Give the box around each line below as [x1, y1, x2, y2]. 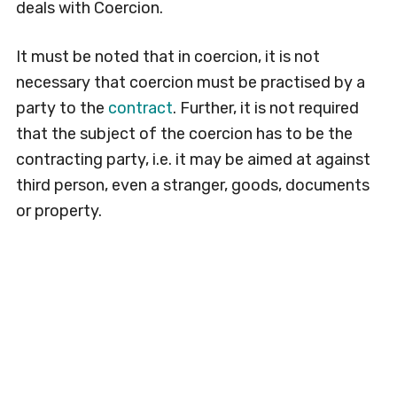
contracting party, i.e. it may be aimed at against [15, 150, 370, 169]
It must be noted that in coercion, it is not [15, 47, 320, 66]
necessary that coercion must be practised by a [15, 73, 365, 92]
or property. [15, 201, 102, 221]
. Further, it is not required [172, 98, 359, 118]
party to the [15, 98, 108, 118]
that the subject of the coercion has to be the [15, 124, 353, 144]
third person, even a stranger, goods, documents [15, 175, 370, 195]
